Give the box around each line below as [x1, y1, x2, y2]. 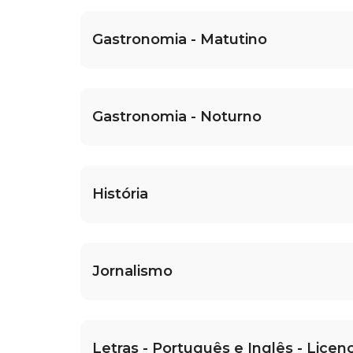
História [92, 185, 148, 203]
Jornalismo [92, 262, 173, 281]
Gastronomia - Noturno [92, 108, 262, 126]
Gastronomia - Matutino [92, 31, 267, 49]
